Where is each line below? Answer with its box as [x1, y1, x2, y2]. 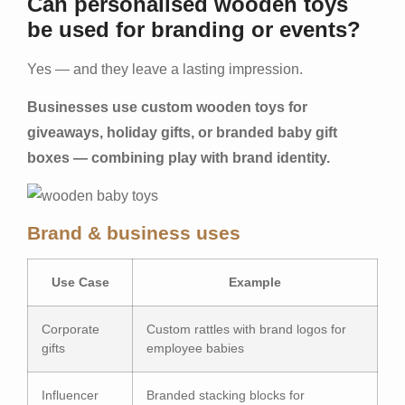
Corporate [42, 321, 99, 336]
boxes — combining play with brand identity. [27, 150, 330, 166]
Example [229, 274, 281, 289]
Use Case [51, 274, 109, 289]
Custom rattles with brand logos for [146, 321, 346, 336]
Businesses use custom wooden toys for [27, 99, 307, 116]
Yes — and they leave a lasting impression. [27, 61, 303, 77]
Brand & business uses [27, 221, 240, 243]
